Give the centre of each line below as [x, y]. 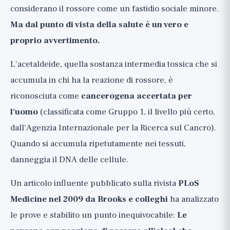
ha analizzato [193, 199]
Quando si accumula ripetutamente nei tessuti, [98, 144]
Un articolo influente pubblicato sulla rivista [94, 183]
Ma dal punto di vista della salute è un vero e [99, 25]
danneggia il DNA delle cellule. [69, 160]
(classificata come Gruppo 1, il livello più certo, [127, 112]
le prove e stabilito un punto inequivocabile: [94, 215]
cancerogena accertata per [137, 96]
